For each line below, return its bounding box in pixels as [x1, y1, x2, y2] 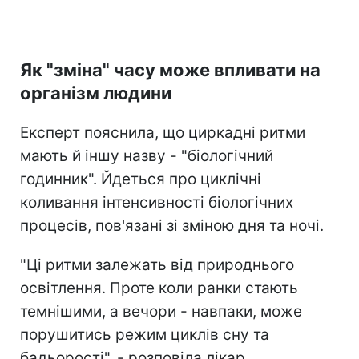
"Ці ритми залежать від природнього [20, 255, 294, 274]
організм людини [20, 82, 171, 103]
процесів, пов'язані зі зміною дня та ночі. [20, 216, 324, 235]
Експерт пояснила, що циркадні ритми [20, 123, 305, 142]
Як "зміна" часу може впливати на [20, 58, 321, 80]
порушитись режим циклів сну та [20, 325, 269, 344]
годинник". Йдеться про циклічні [20, 169, 261, 188]
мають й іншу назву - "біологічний [20, 146, 273, 165]
